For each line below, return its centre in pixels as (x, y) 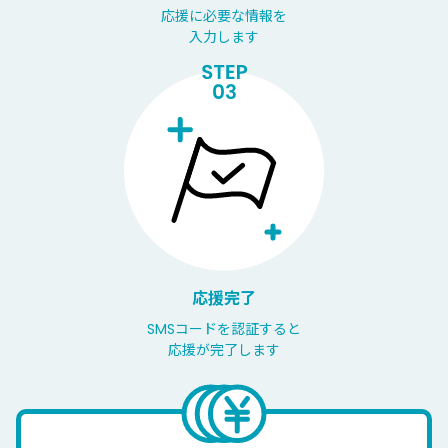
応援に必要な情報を (224, 15)
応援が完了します (224, 349)
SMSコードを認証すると (224, 328)
